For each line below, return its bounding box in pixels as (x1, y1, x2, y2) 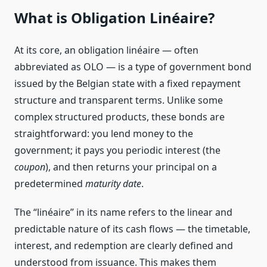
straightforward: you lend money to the (14, 127, 193, 141)
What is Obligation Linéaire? (14, 8, 215, 28)
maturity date (85, 177, 141, 191)
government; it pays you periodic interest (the (14, 144, 221, 157)
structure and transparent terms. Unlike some (14, 94, 223, 107)
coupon (14, 160, 45, 174)
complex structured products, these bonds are (14, 110, 225, 124)
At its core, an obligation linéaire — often (14, 44, 198, 57)
